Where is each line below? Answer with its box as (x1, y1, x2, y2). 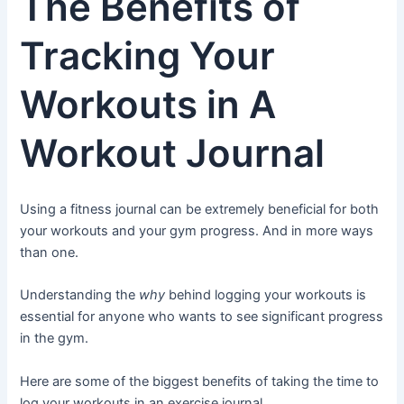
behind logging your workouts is (165, 287, 367, 304)
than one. (20, 243, 79, 261)
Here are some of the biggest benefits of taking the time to (20, 372, 380, 390)
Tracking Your (20, 32, 276, 79)
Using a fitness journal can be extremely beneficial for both (20, 200, 380, 217)
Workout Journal (20, 130, 326, 177)
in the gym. (20, 330, 89, 347)
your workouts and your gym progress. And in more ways (20, 222, 374, 239)
